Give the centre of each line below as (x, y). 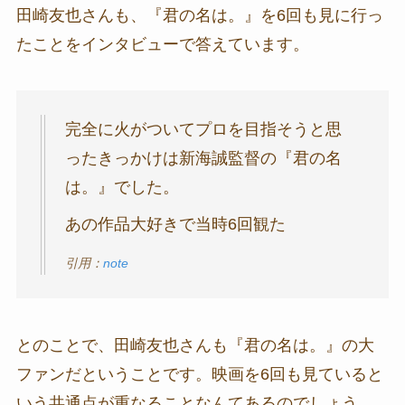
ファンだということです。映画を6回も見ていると (199, 375)
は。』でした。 (122, 188)
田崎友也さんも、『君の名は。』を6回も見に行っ (199, 15)
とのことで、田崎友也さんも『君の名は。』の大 (195, 346)
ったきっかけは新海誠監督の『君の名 (203, 159)
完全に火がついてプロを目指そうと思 (203, 130)
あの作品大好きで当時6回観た (175, 225)
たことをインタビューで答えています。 (162, 44)
